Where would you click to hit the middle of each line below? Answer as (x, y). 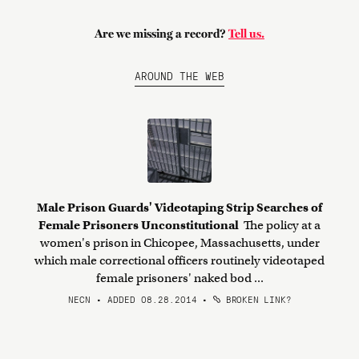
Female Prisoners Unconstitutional (140, 225)
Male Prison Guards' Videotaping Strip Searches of (179, 208)
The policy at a (281, 225)
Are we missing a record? (161, 34)
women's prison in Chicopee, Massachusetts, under (179, 243)
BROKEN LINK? (256, 299)
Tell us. (246, 34)
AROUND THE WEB (179, 75)
